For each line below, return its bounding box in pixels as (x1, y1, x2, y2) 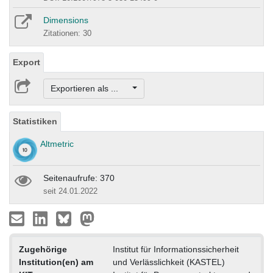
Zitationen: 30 (43, 28, 91, 38)
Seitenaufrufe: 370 (43, 173, 115, 183)
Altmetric (40, 139, 74, 149)
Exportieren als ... (50, 83, 130, 94)
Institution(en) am (18, 257, 93, 268)
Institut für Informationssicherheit (112, 244, 239, 255)
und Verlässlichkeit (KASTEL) (112, 257, 225, 268)
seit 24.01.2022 (43, 186, 97, 196)
